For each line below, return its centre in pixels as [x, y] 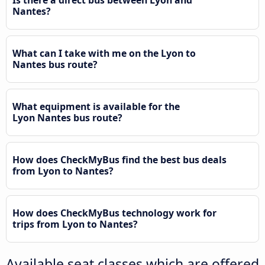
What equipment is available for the [96, 106]
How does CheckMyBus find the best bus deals [119, 159]
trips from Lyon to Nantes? [75, 224]
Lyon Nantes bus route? [67, 117]
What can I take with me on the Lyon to [104, 53]
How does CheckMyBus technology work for [114, 213]
